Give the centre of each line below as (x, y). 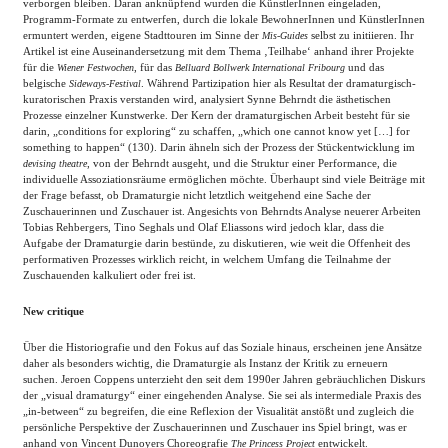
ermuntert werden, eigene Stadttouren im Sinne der (142, 35)
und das (364, 67)
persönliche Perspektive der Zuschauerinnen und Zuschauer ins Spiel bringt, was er (215, 427)
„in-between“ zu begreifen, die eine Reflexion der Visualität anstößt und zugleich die (218, 411)
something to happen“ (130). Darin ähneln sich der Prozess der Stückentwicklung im (219, 147)
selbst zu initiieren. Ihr (362, 35)
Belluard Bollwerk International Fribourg (260, 67)
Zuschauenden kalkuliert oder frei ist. (109, 275)
